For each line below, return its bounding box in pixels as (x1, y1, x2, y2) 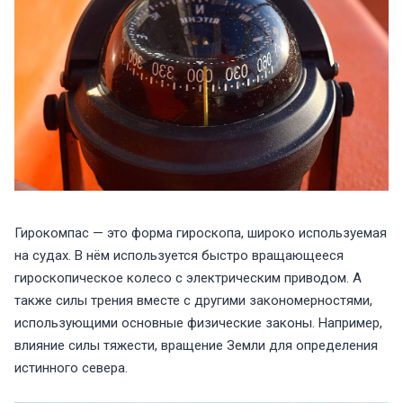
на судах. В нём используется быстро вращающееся (14, 247, 344, 264)
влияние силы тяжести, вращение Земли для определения (14, 337, 378, 354)
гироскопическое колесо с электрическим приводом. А (14, 270, 362, 287)
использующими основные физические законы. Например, (14, 315, 382, 332)
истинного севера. (14, 360, 128, 377)
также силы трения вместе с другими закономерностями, (14, 292, 372, 309)
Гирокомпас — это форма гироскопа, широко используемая (14, 225, 387, 242)
